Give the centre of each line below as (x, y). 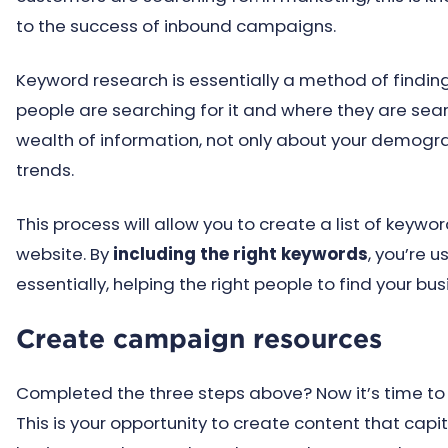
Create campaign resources (199, 338)
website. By (64, 254)
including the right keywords (240, 254)
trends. (45, 170)
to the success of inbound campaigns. (176, 26)
